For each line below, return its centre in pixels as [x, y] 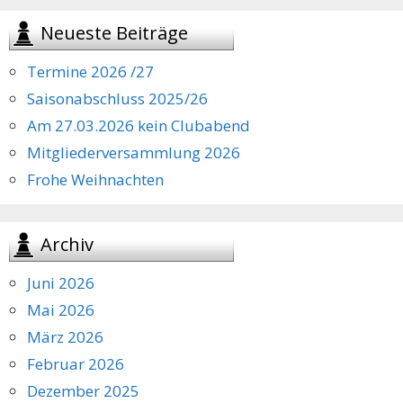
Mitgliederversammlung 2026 [134, 152]
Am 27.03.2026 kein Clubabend [139, 125]
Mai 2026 [61, 309]
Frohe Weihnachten [95, 179]
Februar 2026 [76, 363]
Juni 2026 [61, 282]
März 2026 [65, 336]
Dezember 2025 [83, 390]
